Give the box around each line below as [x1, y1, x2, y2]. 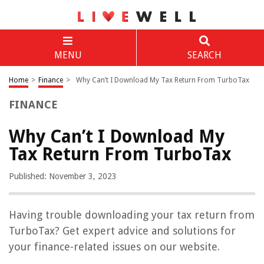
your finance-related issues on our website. [9, 240, 220, 253]
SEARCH [187, 49, 222, 61]
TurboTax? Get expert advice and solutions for [9, 225, 236, 237]
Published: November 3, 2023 [9, 171, 117, 181]
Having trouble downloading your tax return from [9, 209, 255, 221]
